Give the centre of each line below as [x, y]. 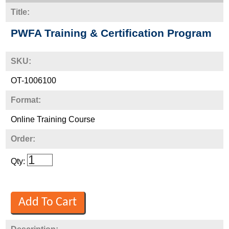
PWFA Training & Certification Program [111, 33]
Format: [26, 100]
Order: [23, 139]
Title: [20, 12]
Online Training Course [53, 119]
